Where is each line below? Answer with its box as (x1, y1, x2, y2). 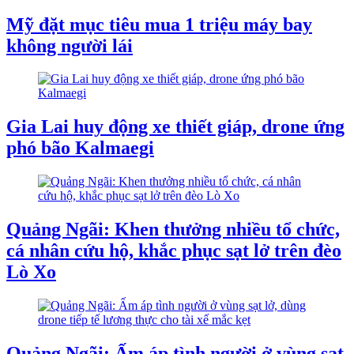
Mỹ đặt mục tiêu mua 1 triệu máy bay (6, 13, 312, 35)
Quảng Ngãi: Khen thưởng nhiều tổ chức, (6, 219, 340, 240)
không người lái (6, 35, 133, 56)
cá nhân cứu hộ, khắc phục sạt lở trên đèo (6, 240, 341, 262)
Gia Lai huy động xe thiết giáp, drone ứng (6, 116, 345, 137)
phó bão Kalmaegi (6, 137, 154, 159)
